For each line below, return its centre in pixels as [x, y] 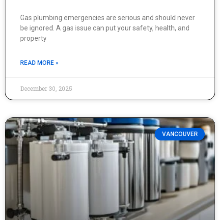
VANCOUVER [180, 134]
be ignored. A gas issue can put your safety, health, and [105, 28]
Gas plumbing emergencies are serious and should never [108, 18]
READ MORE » [39, 63]
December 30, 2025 [46, 88]
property [33, 38]
